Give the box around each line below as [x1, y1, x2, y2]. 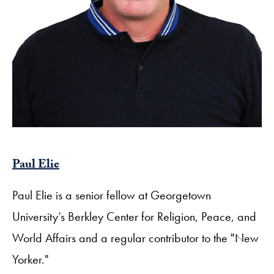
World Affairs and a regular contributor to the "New [12, 229, 259, 246]
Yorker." [12, 251, 49, 267]
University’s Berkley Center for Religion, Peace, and [12, 208, 256, 224]
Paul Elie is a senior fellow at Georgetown [12, 187, 211, 203]
